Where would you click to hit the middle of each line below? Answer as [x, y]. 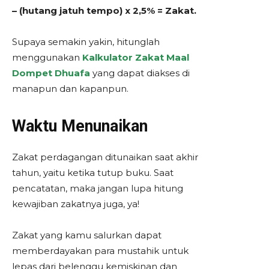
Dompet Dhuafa [51, 73]
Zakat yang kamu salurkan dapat [87, 235]
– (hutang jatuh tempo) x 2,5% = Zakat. [105, 10]
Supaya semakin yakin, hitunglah [86, 41]
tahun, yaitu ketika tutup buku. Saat [93, 172]
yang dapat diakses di [140, 73]
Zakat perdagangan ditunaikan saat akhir [105, 157]
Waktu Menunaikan [82, 126]
